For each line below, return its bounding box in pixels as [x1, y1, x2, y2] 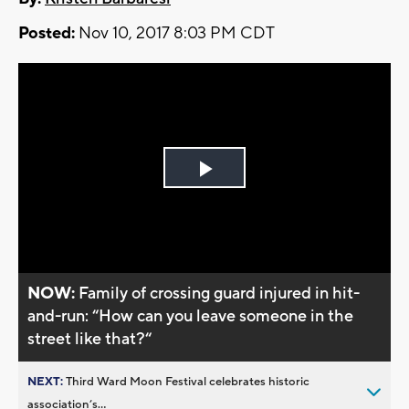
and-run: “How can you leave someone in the [27, 305, 354, 327]
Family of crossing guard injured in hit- [79, 282, 361, 304]
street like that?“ [27, 328, 152, 350]
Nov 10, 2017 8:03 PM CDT [75, 23, 275, 45]
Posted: [18, 23, 75, 45]
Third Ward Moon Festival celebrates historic [66, 373, 309, 389]
